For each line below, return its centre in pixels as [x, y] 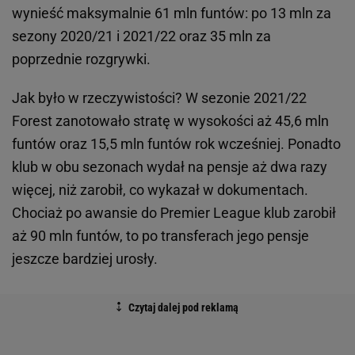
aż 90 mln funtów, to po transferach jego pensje [160, 236]
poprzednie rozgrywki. [81, 59]
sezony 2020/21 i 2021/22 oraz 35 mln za [141, 36]
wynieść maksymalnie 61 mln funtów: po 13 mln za [172, 13]
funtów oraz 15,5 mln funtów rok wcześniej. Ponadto [176, 144]
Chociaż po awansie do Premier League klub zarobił [174, 213]
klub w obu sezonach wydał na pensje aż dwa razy [170, 167]
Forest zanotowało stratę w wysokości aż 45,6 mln [170, 121]
